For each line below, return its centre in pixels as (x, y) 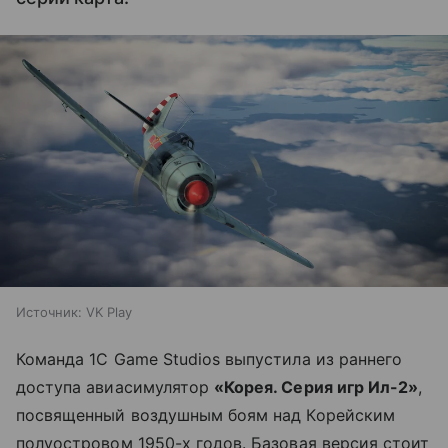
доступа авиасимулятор (115, 387)
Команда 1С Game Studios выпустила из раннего (209, 359)
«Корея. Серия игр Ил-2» (316, 387)
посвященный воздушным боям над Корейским (205, 415)
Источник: (49, 312)
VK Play (109, 312)
